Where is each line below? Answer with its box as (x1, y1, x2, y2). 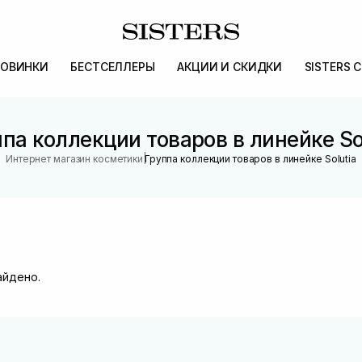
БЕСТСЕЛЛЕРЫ (70, 60, 155, 74)
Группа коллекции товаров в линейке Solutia (144, 153, 356, 165)
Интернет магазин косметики (6, 153, 143, 165)
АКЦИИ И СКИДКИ (177, 60, 283, 74)
